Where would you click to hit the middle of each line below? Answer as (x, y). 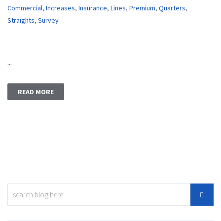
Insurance (93, 8)
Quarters (172, 8)
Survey (48, 20)
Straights (21, 20)
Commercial (25, 8)
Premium (142, 8)
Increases (60, 8)
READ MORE (36, 92)
